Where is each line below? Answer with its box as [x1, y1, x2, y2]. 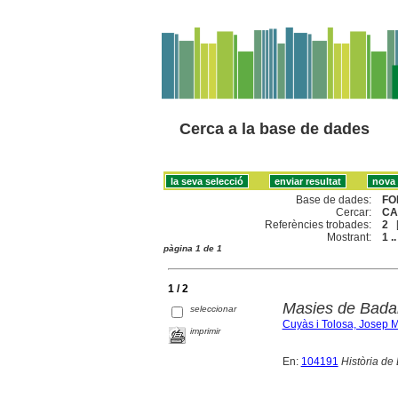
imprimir [190, 325, 221, 336]
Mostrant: [327, 230, 372, 243]
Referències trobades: [265, 218, 372, 231]
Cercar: [336, 205, 372, 219]
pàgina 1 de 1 [163, 243, 222, 253]
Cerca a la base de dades [179, 120, 370, 138]
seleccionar [190, 303, 237, 314]
